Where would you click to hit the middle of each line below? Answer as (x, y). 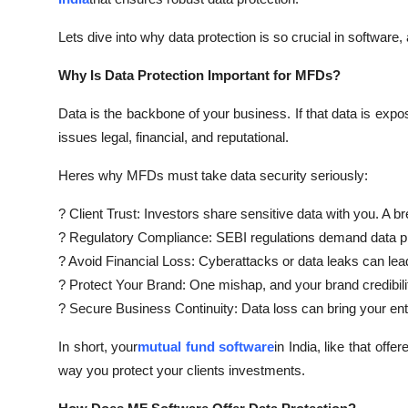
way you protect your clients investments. (182, 370)
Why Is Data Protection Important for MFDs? (199, 75)
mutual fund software (206, 346)
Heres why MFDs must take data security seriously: (213, 175)
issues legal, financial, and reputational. (173, 137)
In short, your (98, 346)
